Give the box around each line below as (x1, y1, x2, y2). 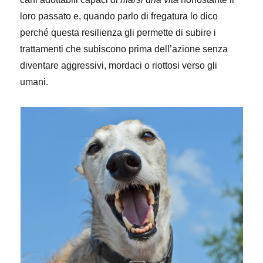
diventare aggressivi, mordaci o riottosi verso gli (20, 60, 218, 70)
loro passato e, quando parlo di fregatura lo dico (20, 11, 218, 21)
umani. (20, 77, 49, 87)
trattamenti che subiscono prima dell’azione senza (20, 44, 228, 54)
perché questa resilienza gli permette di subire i (20, 28, 217, 38)
